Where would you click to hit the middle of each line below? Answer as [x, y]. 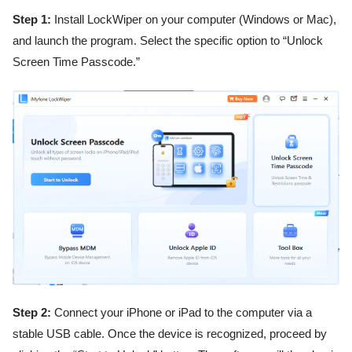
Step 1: [32, 19]
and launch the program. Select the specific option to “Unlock [168, 40]
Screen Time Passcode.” [76, 62]
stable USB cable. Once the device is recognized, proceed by [170, 334]
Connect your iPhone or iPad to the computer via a [181, 313]
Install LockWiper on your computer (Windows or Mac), [194, 19]
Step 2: [32, 313]
